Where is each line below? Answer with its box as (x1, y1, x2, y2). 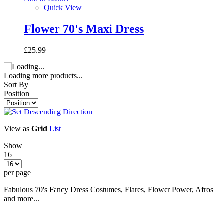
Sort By (4, 80, 28, 89)
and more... (4, 194, 39, 203)
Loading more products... (4, 71, 83, 80)
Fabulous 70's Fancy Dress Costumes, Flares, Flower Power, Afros (4, 185, 213, 194)
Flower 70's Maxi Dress (24, 22, 144, 35)
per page (4, 168, 31, 177)
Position (4, 89, 29, 98)
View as (4, 124, 29, 133)
